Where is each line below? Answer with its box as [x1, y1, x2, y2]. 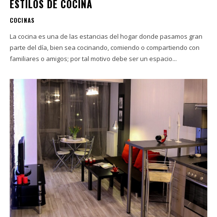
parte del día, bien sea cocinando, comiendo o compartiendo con [10, 43, 200, 52]
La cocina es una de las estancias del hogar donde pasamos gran [10, 31, 202, 41]
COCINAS [10, 15, 35, 24]
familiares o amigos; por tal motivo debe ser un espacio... [10, 54, 177, 63]
